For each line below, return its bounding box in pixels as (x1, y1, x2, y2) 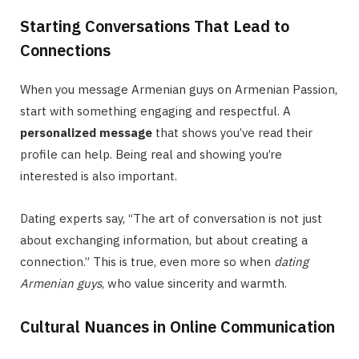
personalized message (20, 125, 152, 141)
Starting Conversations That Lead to (20, 15, 289, 38)
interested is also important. (20, 168, 177, 184)
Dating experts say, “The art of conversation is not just (20, 211, 322, 227)
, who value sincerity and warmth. (102, 276, 287, 292)
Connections (20, 39, 111, 62)
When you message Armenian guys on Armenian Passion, (20, 82, 337, 98)
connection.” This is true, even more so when (20, 254, 274, 270)
